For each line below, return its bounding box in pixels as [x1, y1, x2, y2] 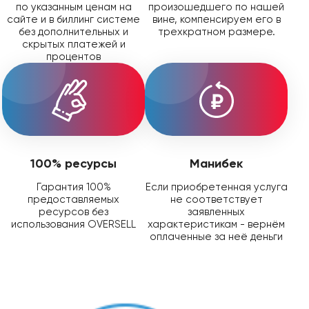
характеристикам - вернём [148, 217, 285, 230]
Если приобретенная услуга [145, 180, 288, 193]
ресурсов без [39, 205, 108, 218]
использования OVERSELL [11, 217, 136, 230]
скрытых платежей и [21, 37, 126, 50]
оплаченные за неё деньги [150, 230, 283, 243]
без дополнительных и [19, 25, 128, 38]
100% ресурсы [30, 155, 117, 171]
